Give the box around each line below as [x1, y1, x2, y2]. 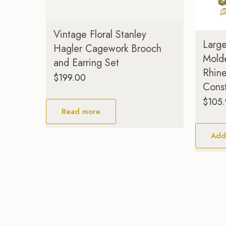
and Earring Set [53, 55, 120, 70]
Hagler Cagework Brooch [53, 41, 162, 56]
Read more [62, 105, 101, 117]
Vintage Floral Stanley [53, 27, 147, 42]
